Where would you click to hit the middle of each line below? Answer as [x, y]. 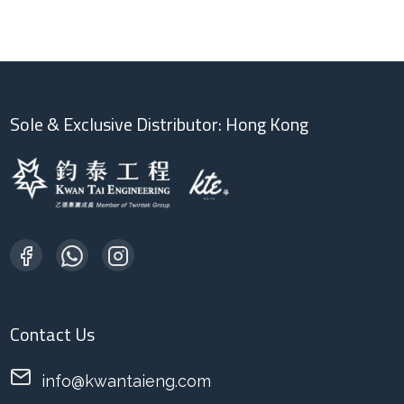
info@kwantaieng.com [127, 381]
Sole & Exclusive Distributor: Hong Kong [160, 126]
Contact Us [53, 336]
